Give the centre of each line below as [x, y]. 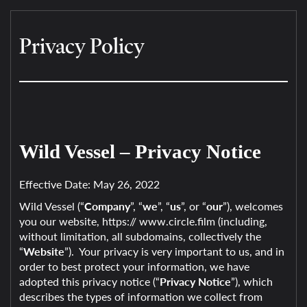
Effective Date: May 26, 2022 [89, 184]
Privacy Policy [82, 46]
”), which [252, 281]
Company [107, 206]
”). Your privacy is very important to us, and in [174, 251]
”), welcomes [253, 206]
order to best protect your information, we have [134, 266]
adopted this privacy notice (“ [89, 281]
